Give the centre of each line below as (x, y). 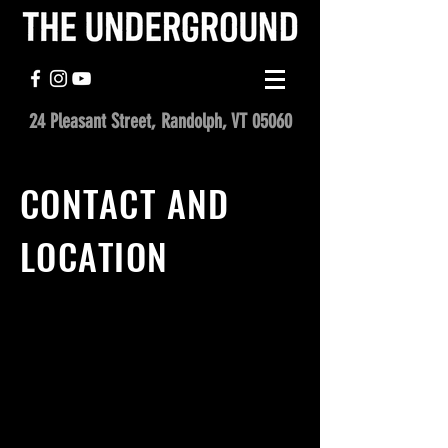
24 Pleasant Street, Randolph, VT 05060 (160, 121)
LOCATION (94, 255)
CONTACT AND (125, 202)
